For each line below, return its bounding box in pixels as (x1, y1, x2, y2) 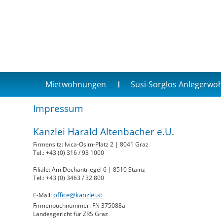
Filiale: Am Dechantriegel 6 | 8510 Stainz (33, 165, 146, 174)
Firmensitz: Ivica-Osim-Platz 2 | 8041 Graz (33, 140, 149, 149)
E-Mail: (33, 191, 54, 200)
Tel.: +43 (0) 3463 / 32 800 (33, 174, 105, 183)
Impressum (33, 102, 84, 115)
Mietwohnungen (45, 79, 107, 90)
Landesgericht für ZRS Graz (33, 210, 109, 219)
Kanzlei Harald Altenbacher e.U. (33, 125, 175, 139)
